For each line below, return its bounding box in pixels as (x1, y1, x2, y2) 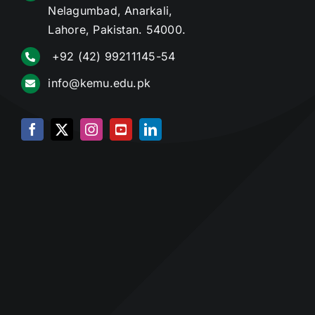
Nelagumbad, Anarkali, (48, 4, 173, 18)
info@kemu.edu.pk (48, 76, 151, 91)
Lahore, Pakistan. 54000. (48, 22, 186, 37)
